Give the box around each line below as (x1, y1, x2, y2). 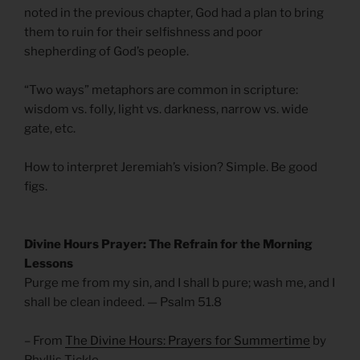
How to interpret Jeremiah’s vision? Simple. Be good (24, 159, 317, 174)
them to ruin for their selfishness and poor (24, 24, 263, 39)
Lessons (24, 256, 73, 271)
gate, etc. (24, 121, 76, 136)
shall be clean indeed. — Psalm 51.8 (24, 294, 222, 309)
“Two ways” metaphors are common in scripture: (24, 82, 298, 97)
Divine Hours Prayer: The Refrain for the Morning (24, 236, 313, 252)
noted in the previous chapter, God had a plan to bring (24, 5, 324, 20)
